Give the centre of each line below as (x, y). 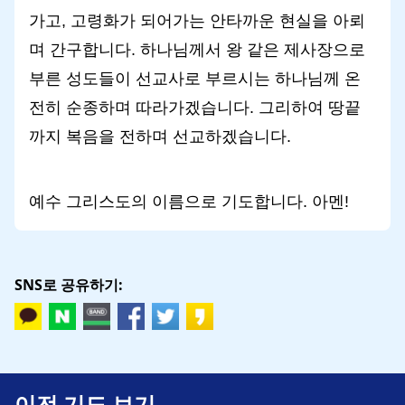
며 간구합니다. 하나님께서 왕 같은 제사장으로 (197, 49)
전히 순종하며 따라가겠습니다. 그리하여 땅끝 (195, 107)
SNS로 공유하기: (69, 284)
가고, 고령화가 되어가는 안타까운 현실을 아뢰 (197, 20)
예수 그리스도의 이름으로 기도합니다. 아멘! (189, 201)
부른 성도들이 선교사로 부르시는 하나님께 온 (195, 78)
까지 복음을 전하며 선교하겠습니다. (160, 136)
